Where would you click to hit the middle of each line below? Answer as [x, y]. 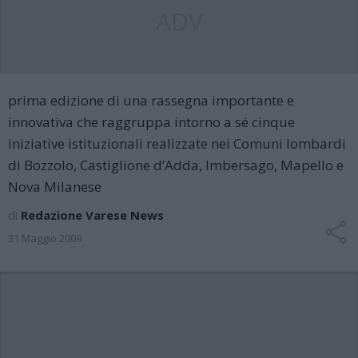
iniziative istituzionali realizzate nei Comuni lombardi [177, 143]
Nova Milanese [55, 187]
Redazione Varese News [92, 215]
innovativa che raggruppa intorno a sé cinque [151, 122]
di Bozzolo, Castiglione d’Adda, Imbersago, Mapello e [176, 165]
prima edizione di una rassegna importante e [151, 100]
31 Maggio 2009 [45, 238]
